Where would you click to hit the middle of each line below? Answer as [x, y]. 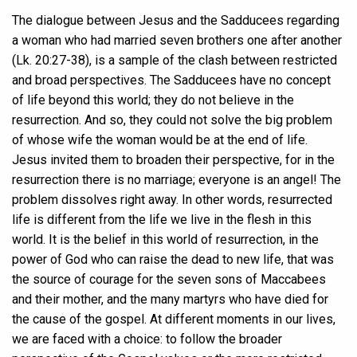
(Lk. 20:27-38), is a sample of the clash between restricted [175, 60]
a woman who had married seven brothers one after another [177, 40]
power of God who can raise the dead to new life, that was [173, 259]
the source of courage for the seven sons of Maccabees [169, 279]
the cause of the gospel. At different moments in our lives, [174, 319]
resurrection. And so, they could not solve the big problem [172, 120]
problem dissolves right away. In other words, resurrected [172, 199]
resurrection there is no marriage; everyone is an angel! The [177, 179]
